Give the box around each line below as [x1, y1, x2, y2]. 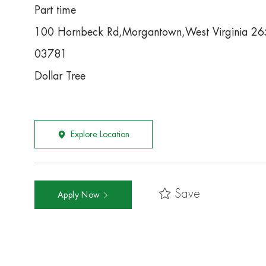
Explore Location [71, 130, 129, 139]
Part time [34, 5, 76, 16]
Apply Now [58, 191, 103, 199]
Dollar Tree [34, 71, 85, 82]
